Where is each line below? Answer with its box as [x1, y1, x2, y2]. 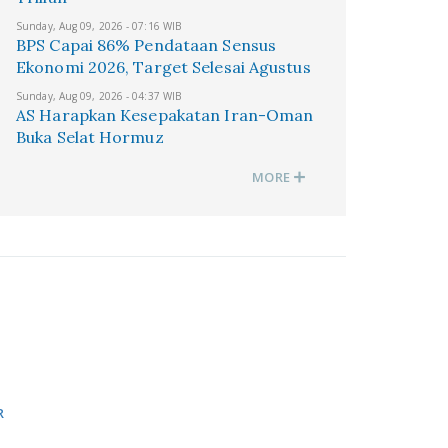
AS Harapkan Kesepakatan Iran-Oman [16, 105, 314, 125]
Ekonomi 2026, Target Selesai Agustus [16, 57, 311, 77]
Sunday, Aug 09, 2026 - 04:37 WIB [16, 89, 182, 103]
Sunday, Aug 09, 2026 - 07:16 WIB [16, 19, 182, 33]
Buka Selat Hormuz [16, 127, 164, 147]
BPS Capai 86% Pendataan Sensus [16, 35, 277, 55]
